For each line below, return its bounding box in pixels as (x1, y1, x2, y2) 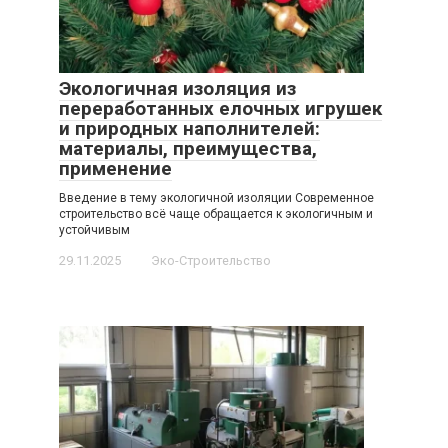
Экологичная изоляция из (59, 76, 296, 100)
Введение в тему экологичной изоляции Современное (59, 190, 374, 205)
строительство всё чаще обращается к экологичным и (59, 206, 373, 221)
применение (59, 156, 172, 180)
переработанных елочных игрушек (59, 96, 382, 120)
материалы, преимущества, (59, 136, 317, 160)
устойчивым (59, 222, 130, 237)
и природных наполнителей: (59, 116, 320, 140)
